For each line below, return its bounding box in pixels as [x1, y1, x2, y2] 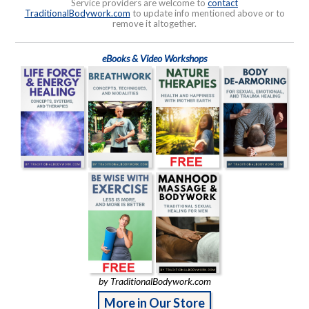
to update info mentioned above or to [130, 7, 285, 19]
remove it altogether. [112, 17, 197, 29]
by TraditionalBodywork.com [98, 275, 211, 288]
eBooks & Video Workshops [102, 52, 207, 64]
